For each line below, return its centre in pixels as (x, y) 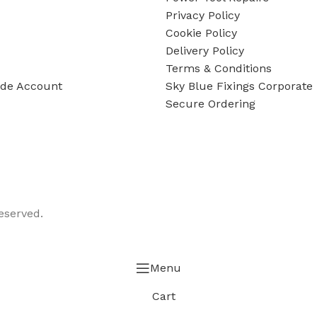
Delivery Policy (205, 51)
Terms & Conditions (219, 68)
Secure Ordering (211, 104)
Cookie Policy (201, 33)
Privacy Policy (203, 15)
